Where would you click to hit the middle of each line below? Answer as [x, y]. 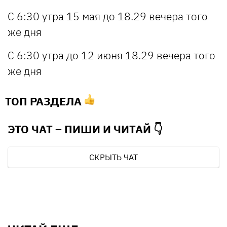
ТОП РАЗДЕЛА [45, 101]
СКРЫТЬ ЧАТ [113, 157]
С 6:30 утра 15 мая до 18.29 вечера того [108, 16]
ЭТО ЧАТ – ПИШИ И [61, 129]
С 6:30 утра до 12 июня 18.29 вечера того [111, 55]
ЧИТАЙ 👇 [138, 129]
